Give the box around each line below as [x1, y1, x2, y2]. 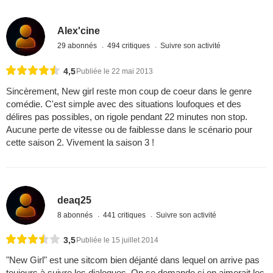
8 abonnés [57, 210, 95, 219]
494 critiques [107, 41, 152, 51]
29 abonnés [57, 41, 99, 51]
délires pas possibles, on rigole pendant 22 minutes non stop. [6, 111, 247, 122]
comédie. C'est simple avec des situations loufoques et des [6, 98, 241, 109]
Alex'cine [57, 26, 101, 37]
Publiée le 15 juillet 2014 [76, 236, 158, 245]
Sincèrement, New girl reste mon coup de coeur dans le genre [6, 85, 252, 96]
